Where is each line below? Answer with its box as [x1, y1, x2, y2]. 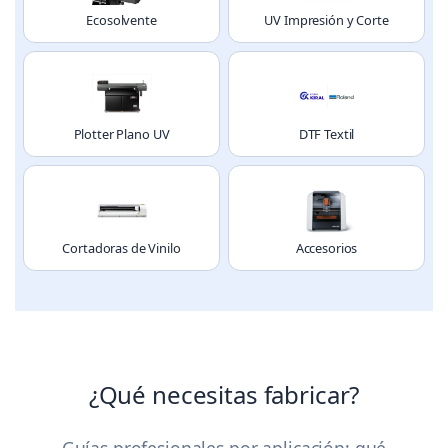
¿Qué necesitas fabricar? [88, 378, 360, 412]
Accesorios [295, 239, 358, 258]
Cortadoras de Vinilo [62, 239, 181, 258]
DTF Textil [298, 125, 355, 144]
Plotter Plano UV [73, 125, 170, 144]
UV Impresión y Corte [264, 11, 389, 30]
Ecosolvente [86, 11, 157, 30]
